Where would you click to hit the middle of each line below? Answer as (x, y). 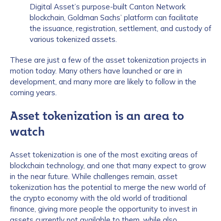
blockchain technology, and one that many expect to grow (108, 166)
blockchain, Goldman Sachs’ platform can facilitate (114, 18)
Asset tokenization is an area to (97, 116)
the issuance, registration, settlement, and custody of (120, 28)
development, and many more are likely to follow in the (103, 82)
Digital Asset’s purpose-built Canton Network (108, 7)
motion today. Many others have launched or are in (96, 71)
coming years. (33, 92)
